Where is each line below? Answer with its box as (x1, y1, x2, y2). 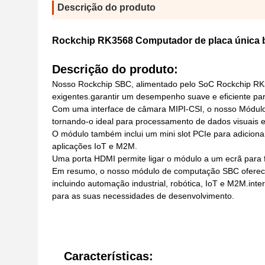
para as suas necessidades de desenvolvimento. (52, 191, 234, 201)
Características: (64, 250, 153, 263)
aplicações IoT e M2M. (52, 141, 137, 151)
